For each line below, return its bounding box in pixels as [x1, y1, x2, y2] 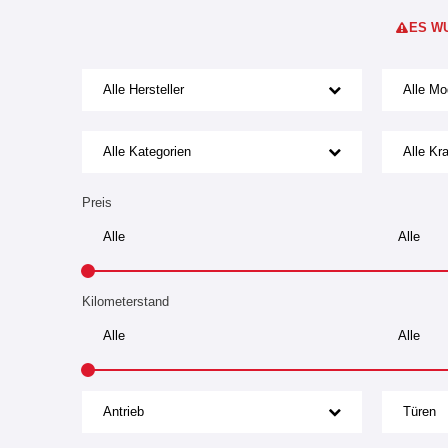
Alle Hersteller [103, 81, 184, 97]
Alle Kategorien [103, 143, 191, 159]
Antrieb [103, 403, 144, 419]
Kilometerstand [82, 293, 169, 309]
